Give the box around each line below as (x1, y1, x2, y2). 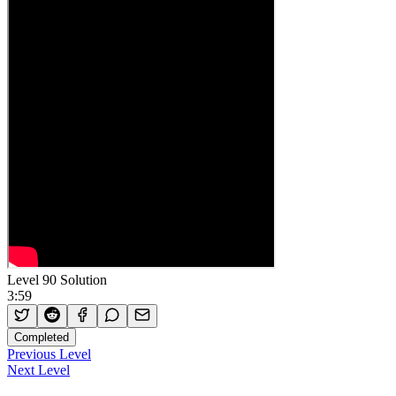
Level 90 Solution (7, 271, 107, 287)
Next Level (7, 362, 70, 377)
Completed (14, 330, 69, 344)
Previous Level (7, 346, 91, 362)
